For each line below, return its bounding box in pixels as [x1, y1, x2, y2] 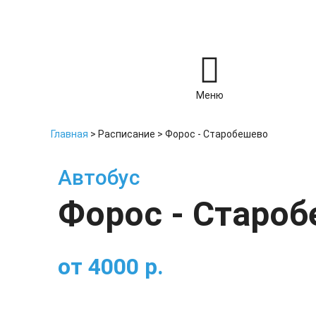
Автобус [58, 165, 140, 190]
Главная [51, 128, 88, 140]
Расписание [98, 128, 155, 140]
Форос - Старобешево [165, 128, 268, 140]
